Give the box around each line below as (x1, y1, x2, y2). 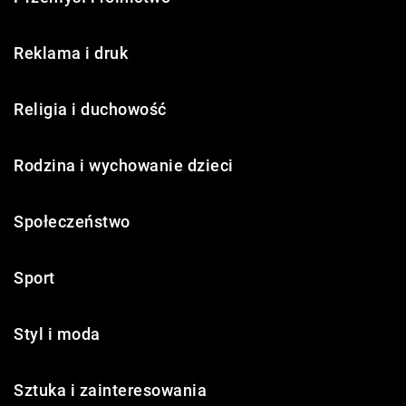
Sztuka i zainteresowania (14, 381, 207, 400)
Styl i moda (14, 324, 101, 343)
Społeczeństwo (14, 212, 130, 231)
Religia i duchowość (14, 100, 167, 119)
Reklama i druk (14, 43, 128, 63)
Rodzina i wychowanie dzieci (14, 156, 234, 175)
